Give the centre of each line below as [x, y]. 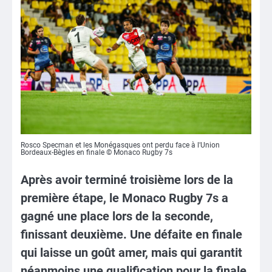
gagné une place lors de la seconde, [117, 216]
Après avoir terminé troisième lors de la [127, 180]
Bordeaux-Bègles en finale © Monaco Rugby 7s [97, 153]
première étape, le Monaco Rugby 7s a [124, 198]
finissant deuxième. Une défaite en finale [131, 235]
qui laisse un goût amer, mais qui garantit [131, 253]
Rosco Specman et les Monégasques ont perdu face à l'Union [120, 145]
